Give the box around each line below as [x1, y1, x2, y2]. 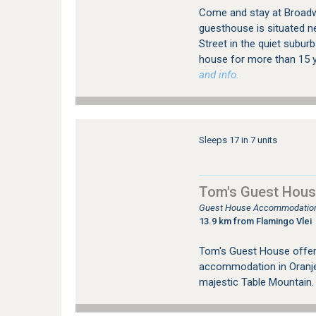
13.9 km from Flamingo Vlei [198, 216, 312, 226]
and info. [198, 68, 239, 81]
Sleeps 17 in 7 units [198, 135, 277, 145]
